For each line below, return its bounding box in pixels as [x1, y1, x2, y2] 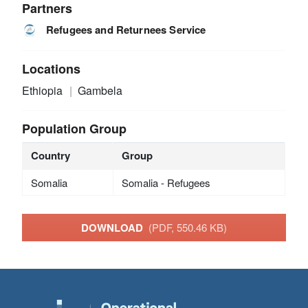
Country [30, 148, 70, 163]
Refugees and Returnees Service [45, 21, 206, 37]
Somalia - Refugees [121, 175, 210, 190]
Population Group [22, 120, 127, 137]
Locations [22, 60, 81, 78]
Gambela [77, 82, 122, 98]
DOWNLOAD [81, 219, 148, 235]
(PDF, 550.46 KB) [148, 219, 227, 234]
